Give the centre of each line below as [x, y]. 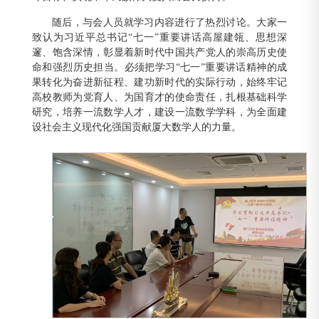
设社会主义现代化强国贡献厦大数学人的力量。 [137, 127]
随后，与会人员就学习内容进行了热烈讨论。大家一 [169, 23]
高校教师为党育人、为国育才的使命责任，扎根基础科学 [159, 98]
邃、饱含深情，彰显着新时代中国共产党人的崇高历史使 [159, 53]
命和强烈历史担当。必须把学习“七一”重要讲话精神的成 [159, 68]
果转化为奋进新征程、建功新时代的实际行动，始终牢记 [159, 83]
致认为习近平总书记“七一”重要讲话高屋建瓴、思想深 [159, 38]
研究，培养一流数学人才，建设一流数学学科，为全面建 [159, 113]
